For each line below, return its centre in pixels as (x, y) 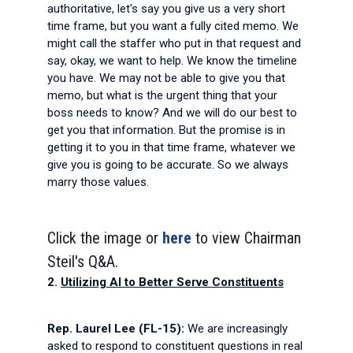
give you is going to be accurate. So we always (168, 165)
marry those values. (98, 182)
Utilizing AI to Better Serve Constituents (172, 282)
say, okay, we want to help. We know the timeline (172, 61)
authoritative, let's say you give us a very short (166, 9)
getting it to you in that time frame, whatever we (171, 147)
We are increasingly (238, 329)
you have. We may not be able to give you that (166, 78)
